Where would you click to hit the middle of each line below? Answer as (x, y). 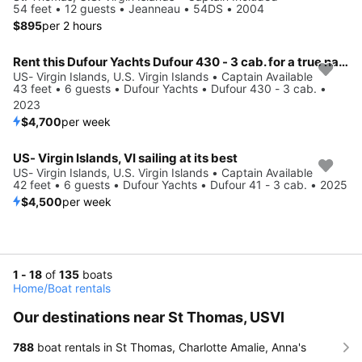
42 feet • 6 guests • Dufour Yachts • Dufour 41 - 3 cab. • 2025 (180, 184)
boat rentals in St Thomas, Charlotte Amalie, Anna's (170, 347)
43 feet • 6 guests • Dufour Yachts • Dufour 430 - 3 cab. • (170, 88)
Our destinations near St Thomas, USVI (149, 317)
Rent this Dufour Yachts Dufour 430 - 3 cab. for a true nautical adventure (343, 61)
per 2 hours (72, 25)
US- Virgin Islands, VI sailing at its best (125, 158)
